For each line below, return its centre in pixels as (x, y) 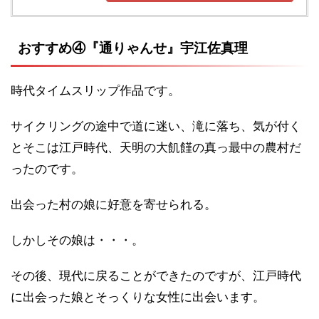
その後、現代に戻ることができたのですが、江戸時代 (156, 276)
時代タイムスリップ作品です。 (95, 91)
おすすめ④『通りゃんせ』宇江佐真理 (133, 48)
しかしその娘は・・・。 (77, 240)
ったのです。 (47, 169)
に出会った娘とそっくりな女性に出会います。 (138, 297)
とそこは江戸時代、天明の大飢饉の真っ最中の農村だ (156, 148)
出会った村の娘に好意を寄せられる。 (114, 205)
